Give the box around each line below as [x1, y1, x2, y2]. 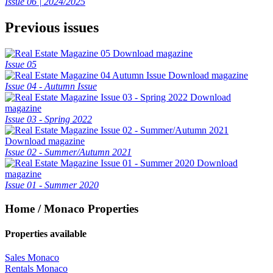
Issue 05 [5, 58, 37, 69]
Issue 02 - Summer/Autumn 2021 [5, 146, 132, 157]
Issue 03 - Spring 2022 [5, 113, 92, 124]
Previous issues [5, 19, 99, 36]
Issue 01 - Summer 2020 [5, 179, 99, 190]
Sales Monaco [5, 252, 59, 263]
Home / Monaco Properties [5, 202, 138, 215]
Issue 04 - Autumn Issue [5, 80, 97, 91]
